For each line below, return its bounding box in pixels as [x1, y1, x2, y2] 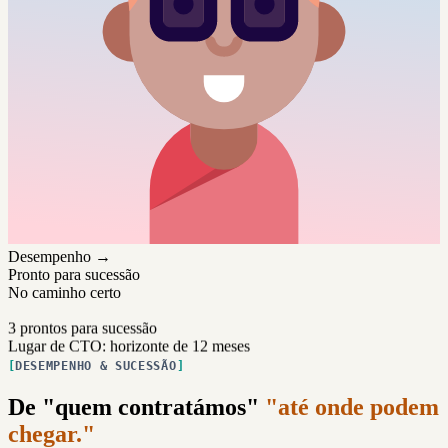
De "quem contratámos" [8, 394, 265, 421]
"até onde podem [265, 394, 439, 421]
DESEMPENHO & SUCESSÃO [15, 359, 177, 374]
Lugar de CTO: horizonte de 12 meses [8, 333, 250, 351]
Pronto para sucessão [8, 266, 140, 284]
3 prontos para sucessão [8, 315, 157, 333]
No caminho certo [8, 284, 121, 302]
